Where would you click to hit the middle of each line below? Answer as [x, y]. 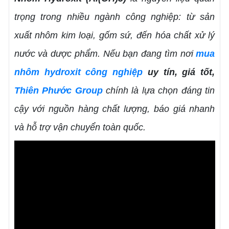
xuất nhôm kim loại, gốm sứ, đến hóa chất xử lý [114, 35]
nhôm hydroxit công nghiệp [78, 72]
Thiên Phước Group [58, 90]
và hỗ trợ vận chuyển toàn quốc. [80, 127]
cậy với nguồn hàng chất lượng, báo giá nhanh [114, 109]
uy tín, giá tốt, [179, 72]
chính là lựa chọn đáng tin [159, 90]
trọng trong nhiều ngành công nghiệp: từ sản [114, 17]
